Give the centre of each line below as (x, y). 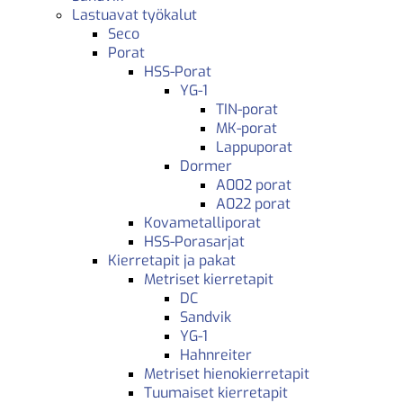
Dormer (206, 166)
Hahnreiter (216, 354)
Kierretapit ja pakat (172, 260)
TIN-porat (247, 109)
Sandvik (206, 317)
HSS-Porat (178, 71)
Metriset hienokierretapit (227, 373)
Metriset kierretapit (209, 279)
